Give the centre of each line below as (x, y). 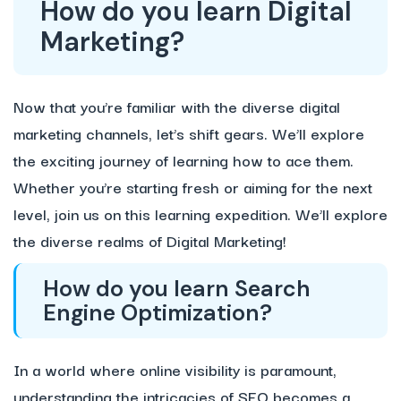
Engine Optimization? (158, 313)
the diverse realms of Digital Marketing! (150, 241)
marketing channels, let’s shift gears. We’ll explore (189, 133)
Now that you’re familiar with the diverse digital (177, 107)
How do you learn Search (177, 289)
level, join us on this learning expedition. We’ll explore (200, 214)
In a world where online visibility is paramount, (175, 370)
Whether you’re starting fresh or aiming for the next (193, 187)
